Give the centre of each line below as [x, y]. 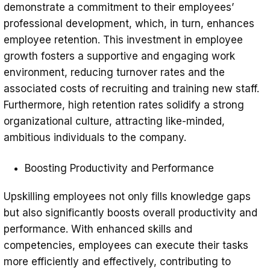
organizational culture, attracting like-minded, [114, 121]
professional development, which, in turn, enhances [129, 24]
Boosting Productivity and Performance [119, 168]
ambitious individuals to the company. [95, 138]
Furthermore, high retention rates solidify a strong [124, 105]
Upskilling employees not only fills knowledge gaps [127, 197]
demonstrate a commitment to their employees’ [119, 8]
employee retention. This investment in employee [123, 40]
